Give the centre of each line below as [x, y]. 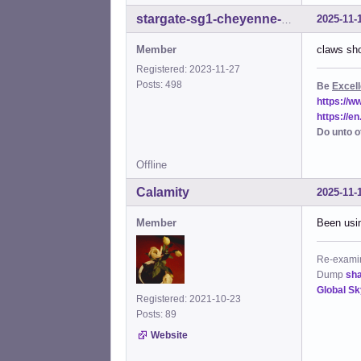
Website [169, 336]
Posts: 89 [159, 315]
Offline [151, 165]
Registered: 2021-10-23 [189, 299]
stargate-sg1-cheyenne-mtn [286, 20]
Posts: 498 [162, 85]
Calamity [163, 193]
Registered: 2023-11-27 [188, 70]
